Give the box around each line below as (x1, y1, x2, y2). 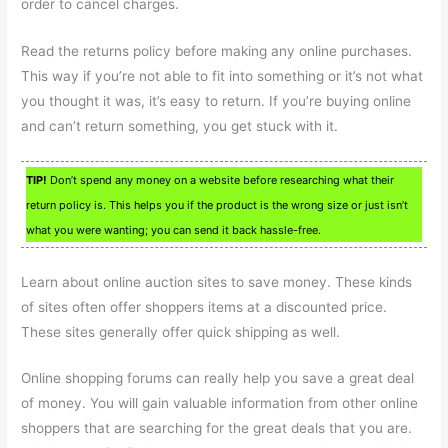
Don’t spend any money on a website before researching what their (47, 172, 395, 187)
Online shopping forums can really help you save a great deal (21, 370, 415, 387)
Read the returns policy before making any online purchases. (21, 42, 413, 59)
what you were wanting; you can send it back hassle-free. (26, 222, 322, 237)
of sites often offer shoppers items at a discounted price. (21, 298, 388, 315)
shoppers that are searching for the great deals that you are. (21, 420, 413, 437)
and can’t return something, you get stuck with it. (21, 117, 339, 134)
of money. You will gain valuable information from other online (21, 395, 419, 412)
